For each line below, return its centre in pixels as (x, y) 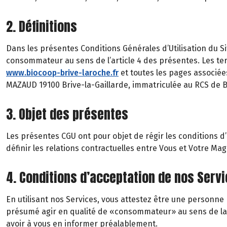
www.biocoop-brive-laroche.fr (62, 73)
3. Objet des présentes (67, 114)
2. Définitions (42, 26)
